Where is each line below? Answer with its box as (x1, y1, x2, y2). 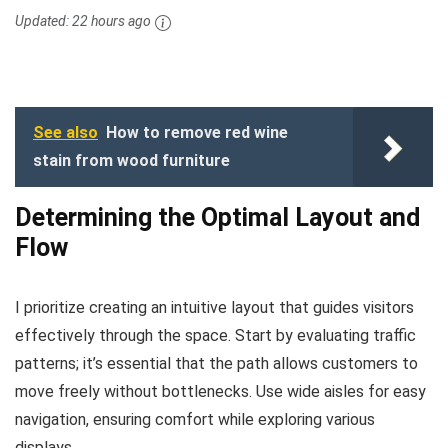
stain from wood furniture (33, 150, 230, 170)
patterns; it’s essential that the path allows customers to (15, 353, 418, 373)
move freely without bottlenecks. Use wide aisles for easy (15, 381, 426, 401)
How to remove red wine (106, 122, 288, 142)
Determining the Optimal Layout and (15, 202, 420, 232)
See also (33, 122, 98, 142)
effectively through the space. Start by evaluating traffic (15, 325, 416, 345)
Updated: (15, 13, 72, 30)
